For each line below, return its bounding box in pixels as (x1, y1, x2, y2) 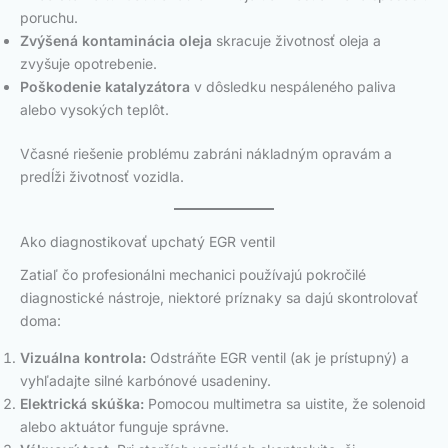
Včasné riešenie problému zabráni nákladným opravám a (20, 145, 392, 163)
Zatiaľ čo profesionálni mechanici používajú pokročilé (20, 265, 366, 283)
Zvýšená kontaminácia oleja (20, 32, 212, 50)
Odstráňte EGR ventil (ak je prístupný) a (146, 348, 409, 366)
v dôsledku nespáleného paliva (190, 78, 396, 96)
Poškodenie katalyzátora (20, 78, 190, 96)
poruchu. (20, 9, 78, 27)
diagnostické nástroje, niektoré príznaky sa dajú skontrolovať (20, 288, 418, 306)
